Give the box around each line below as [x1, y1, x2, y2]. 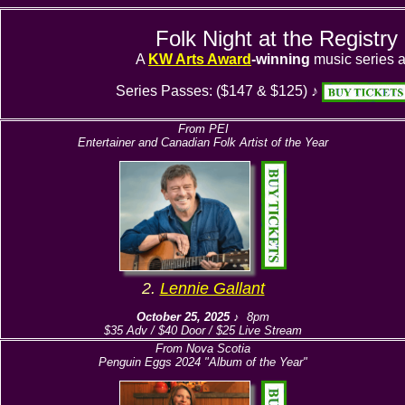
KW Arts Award [148, 52, 251, 67]
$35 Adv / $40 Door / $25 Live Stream [104, 324, 302, 337]
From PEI [177, 122, 229, 136]
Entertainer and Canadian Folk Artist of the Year [78, 136, 328, 149]
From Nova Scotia [155, 342, 250, 355]
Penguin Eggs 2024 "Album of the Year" [99, 355, 307, 369]
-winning [251, 52, 310, 67]
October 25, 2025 [137, 310, 230, 324]
